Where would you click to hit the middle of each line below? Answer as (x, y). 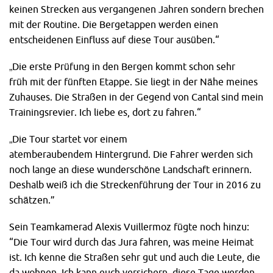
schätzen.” (32, 200)
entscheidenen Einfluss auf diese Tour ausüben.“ (114, 39)
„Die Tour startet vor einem (68, 139)
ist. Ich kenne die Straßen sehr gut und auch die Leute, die (135, 257)
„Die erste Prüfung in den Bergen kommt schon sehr (122, 66)
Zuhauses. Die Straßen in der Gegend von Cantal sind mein (136, 97)
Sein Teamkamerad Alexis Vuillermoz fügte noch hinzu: (129, 227)
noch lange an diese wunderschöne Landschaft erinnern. (130, 169)
